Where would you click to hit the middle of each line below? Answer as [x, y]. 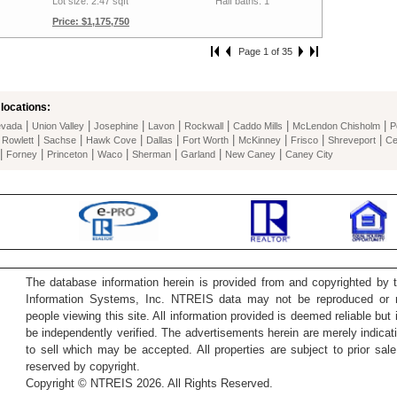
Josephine [116, 126]
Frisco [304, 140]
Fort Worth [206, 140]
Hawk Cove [111, 140]
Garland [198, 154]
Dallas [160, 140]
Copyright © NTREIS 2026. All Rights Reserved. [149, 383]
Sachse [60, 140]
